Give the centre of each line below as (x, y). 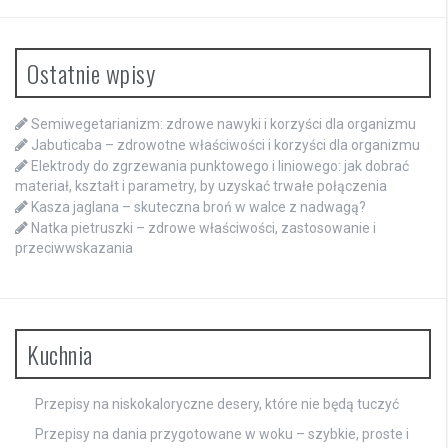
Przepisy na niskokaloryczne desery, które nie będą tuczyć (217, 404)
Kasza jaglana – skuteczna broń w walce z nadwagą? (198, 207)
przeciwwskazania (74, 248)
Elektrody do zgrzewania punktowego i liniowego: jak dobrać (220, 166)
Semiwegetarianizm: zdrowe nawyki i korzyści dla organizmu (223, 124)
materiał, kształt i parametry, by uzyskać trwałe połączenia (201, 186)
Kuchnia (60, 354)
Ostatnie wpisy (91, 73)
